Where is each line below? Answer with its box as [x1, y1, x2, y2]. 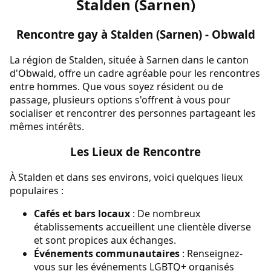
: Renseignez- [180, 247, 243, 261]
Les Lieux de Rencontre [70, 144, 201, 160]
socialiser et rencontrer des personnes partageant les [10, 106, 256, 120]
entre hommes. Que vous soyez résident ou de [10, 79, 223, 93]
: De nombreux [130, 207, 200, 221]
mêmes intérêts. [10, 119, 84, 133]
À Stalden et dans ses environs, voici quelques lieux [10, 171, 243, 184]
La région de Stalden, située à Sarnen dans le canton [10, 53, 249, 67]
